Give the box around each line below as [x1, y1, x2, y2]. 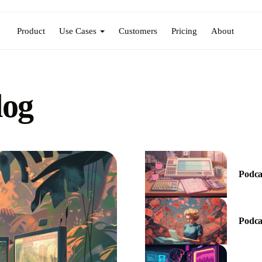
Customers [119, 25, 158, 36]
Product [17, 25, 46, 36]
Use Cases [59, 25, 97, 36]
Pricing [171, 25, 198, 36]
